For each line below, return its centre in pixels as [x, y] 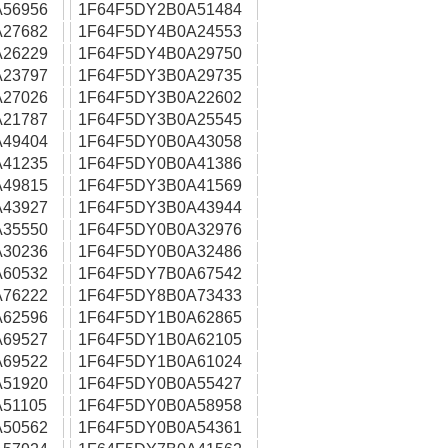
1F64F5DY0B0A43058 [160, 141]
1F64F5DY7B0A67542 [160, 273]
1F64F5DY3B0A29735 [160, 75]
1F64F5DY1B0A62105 [160, 339]
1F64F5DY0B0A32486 [160, 251]
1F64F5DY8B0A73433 [160, 295]
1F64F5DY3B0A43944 [160, 207]
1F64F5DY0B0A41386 [160, 163]
